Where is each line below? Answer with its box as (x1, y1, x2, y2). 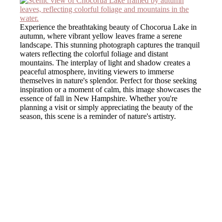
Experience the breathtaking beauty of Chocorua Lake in (20, 22, 197, 31)
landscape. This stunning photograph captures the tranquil (20, 40, 200, 49)
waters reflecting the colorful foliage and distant (20, 49, 168, 58)
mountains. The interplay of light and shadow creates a (20, 58, 190, 67)
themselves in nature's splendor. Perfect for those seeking (20, 76, 197, 85)
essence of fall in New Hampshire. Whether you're (20, 94, 177, 103)
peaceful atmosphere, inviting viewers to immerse (20, 67, 174, 76)
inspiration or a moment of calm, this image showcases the (20, 85, 201, 94)
